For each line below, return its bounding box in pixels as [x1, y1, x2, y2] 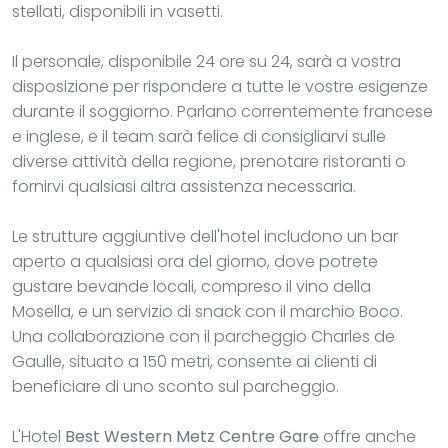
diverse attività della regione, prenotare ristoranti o [12, 149, 406, 173]
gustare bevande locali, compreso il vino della [12, 274, 371, 298]
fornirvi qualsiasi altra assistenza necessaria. [12, 174, 356, 198]
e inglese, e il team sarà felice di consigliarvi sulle [12, 124, 386, 148]
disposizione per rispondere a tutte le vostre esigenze [12, 74, 428, 98]
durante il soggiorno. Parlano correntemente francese [12, 99, 433, 123]
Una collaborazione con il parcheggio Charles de [12, 324, 395, 348]
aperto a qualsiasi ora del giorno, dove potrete [12, 249, 378, 273]
